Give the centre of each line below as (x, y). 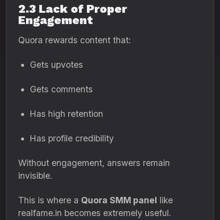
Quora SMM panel (119, 200)
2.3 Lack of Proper (73, 9)
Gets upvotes (56, 65)
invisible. (35, 176)
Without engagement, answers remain (94, 163)
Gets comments (61, 89)
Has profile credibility (72, 138)
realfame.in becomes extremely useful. (95, 213)
